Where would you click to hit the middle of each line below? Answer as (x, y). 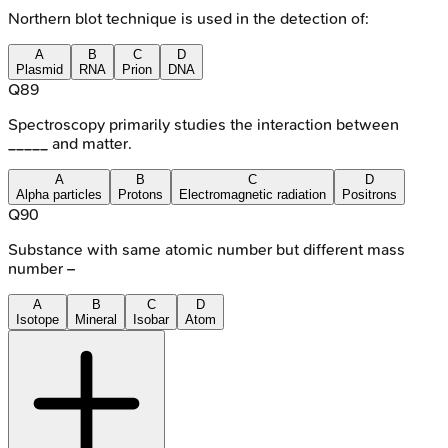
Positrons (369, 194)
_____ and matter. (70, 143)
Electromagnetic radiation (252, 194)
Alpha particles (59, 194)
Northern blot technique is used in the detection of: (188, 18)
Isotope (37, 319)
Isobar (151, 319)
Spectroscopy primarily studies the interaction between (203, 124)
